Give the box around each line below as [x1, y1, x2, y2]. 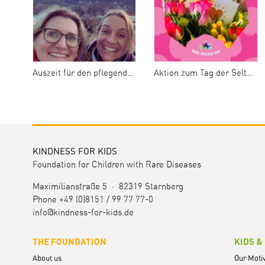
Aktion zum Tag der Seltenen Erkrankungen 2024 [154, 69, 247, 78]
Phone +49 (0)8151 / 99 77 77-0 [32, 195, 153, 205]
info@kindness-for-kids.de [32, 208, 134, 218]
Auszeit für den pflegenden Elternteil [32, 69, 127, 78]
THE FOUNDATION [32, 238, 106, 247]
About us [32, 254, 62, 263]
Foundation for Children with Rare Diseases [32, 160, 201, 170]
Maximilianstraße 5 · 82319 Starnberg [32, 182, 183, 192]
